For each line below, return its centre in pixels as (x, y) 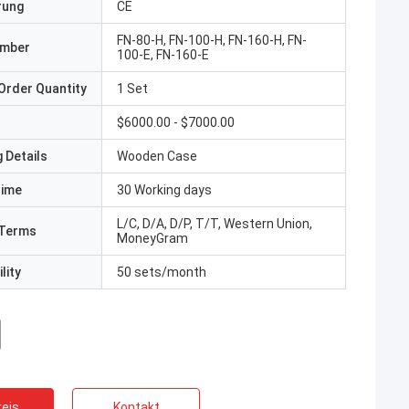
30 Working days (164, 190)
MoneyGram (152, 238)
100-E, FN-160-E (163, 55)
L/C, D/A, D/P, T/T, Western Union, (215, 224)
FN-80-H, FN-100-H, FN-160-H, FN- (212, 40)
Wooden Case (157, 156)
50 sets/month (162, 272)
